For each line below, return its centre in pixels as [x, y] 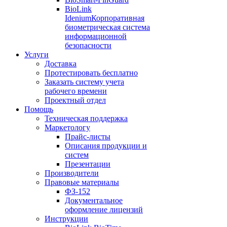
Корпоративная [118, 18]
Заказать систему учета [84, 82]
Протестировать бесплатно [91, 73]
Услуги [36, 54]
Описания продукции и [106, 146]
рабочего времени [76, 91]
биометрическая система [107, 27]
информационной [96, 36]
